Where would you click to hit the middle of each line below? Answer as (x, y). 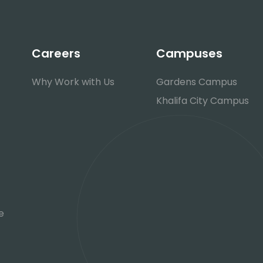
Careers (56, 53)
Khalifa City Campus (203, 101)
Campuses (190, 53)
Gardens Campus (197, 82)
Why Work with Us (73, 82)
